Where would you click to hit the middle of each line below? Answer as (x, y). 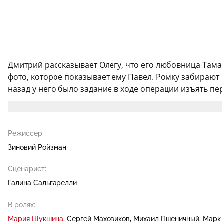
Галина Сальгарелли (42, 183)
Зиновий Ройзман (37, 147)
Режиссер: (26, 133)
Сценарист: (27, 169)
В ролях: (22, 204)
